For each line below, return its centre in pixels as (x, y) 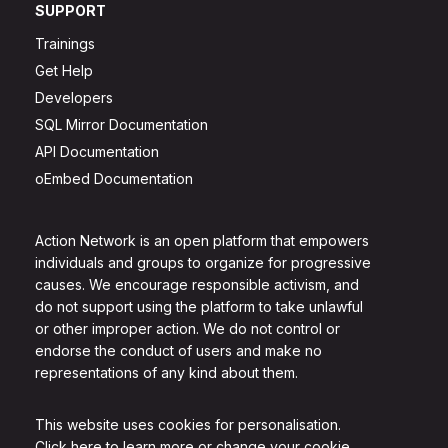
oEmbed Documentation (114, 178)
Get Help (64, 70)
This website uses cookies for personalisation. (188, 424)
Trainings (65, 43)
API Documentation (97, 151)
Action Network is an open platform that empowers (202, 240)
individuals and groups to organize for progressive (203, 262)
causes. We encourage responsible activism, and (197, 284)
